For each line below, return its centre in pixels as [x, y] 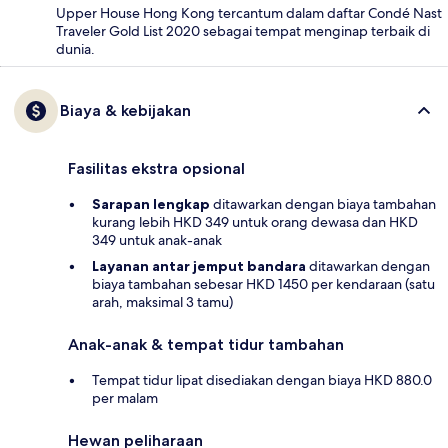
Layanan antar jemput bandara [199, 265]
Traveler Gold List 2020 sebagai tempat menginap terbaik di [243, 30]
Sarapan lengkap [151, 203]
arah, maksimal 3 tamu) [162, 301]
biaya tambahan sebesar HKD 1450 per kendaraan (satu [263, 283]
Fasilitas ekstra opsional [156, 168]
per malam [125, 397]
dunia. [75, 48]
